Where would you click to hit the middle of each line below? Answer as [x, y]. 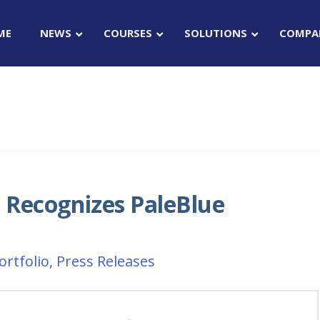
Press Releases [105, 261]
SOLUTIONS [216, 33]
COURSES [128, 33]
